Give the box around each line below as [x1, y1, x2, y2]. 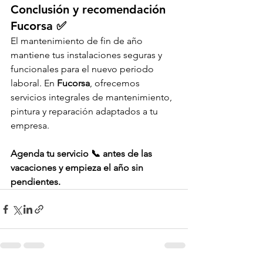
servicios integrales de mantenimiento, [11, 92, 174, 103]
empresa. [11, 120, 49, 131]
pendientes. [11, 176, 60, 188]
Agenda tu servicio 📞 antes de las [11, 148, 154, 160]
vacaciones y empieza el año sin [11, 162, 146, 174]
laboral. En [11, 77, 57, 89]
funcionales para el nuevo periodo [11, 63, 156, 75]
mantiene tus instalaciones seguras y [11, 49, 164, 61]
